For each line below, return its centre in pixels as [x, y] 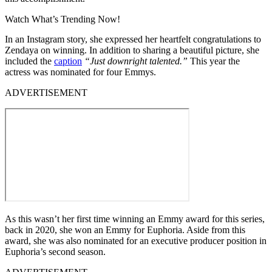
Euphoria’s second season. [55, 251]
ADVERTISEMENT [46, 92]
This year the [214, 61]
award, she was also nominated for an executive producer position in [136, 240]
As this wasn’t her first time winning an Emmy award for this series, [135, 219]
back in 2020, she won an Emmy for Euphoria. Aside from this [125, 229]
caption [68, 61]
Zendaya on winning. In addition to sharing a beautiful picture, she [132, 50]
